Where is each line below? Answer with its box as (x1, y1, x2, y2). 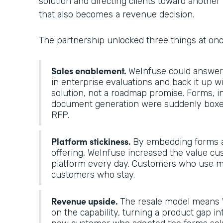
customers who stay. (51, 169, 137, 180)
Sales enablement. (51, 64, 128, 77)
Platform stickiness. (51, 134, 133, 147)
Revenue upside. (51, 194, 120, 207)
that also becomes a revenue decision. (39, 8, 197, 20)
